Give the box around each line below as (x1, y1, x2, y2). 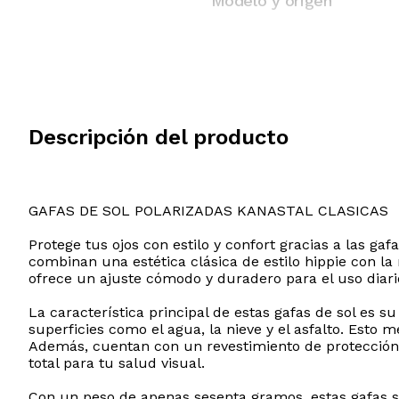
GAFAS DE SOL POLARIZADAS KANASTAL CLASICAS (28, 202, 388, 220)
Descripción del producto (28, 125, 289, 151)
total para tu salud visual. (28, 354, 205, 372)
